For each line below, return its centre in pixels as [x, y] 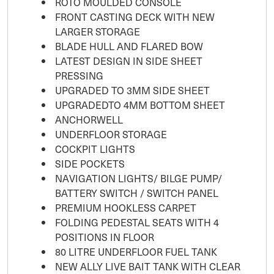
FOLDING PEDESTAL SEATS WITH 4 [137, 222]
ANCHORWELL [90, 119]
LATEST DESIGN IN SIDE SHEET [129, 60]
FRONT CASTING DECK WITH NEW [135, 16]
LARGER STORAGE [98, 31]
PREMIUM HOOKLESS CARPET [126, 207]
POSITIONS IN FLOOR [105, 236]
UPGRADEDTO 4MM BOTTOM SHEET [140, 104]
